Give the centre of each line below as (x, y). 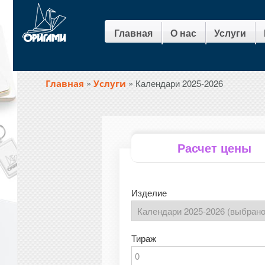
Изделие (149, 193)
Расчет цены (214, 148)
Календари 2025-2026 (179, 83)
